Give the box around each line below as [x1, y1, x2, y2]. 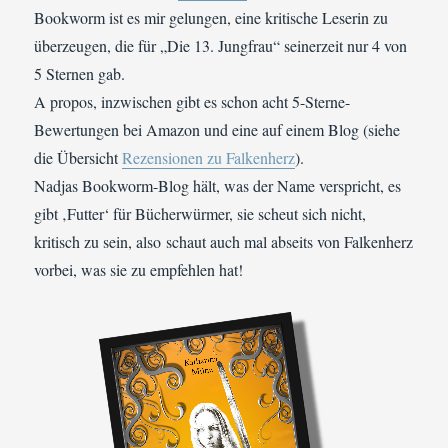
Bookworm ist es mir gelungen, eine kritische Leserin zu [34, 7, 389, 29]
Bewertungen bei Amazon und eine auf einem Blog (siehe [34, 119, 401, 141]
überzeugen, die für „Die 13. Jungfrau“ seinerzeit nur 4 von [34, 35, 408, 57]
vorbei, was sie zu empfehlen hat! [34, 259, 244, 281]
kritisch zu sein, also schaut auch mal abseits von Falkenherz [34, 231, 414, 253]
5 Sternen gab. [34, 63, 126, 85]
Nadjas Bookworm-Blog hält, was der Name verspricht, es [34, 175, 402, 197]
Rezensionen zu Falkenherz [122, 147, 296, 169]
